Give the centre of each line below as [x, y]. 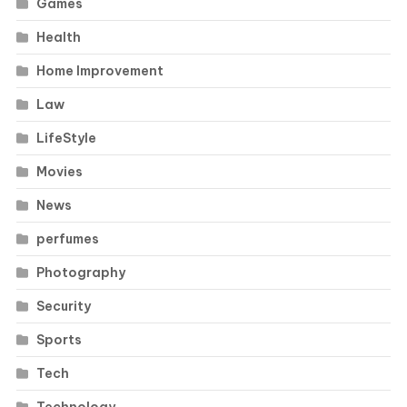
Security [63, 306]
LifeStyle [66, 138]
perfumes [67, 238]
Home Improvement [99, 70]
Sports [59, 339]
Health [58, 37]
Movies [59, 171]
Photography [80, 272]
